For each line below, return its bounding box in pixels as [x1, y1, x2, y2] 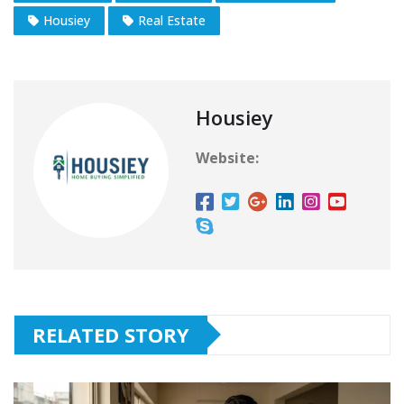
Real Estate [138, 11, 206, 29]
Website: [196, 147, 259, 168]
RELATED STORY [32, 320, 189, 348]
